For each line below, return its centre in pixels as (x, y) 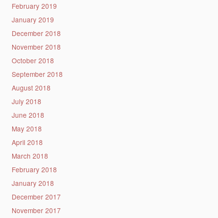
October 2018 (33, 60)
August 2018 (31, 87)
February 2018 (34, 169)
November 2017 (36, 210)
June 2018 (28, 115)
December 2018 (36, 33)
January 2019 (33, 19)
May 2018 (27, 128)
